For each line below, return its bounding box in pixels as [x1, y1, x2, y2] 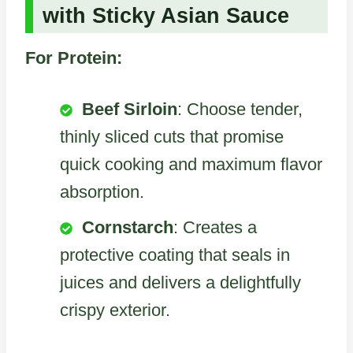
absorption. [60, 181, 144, 202]
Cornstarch [82, 217, 173, 237]
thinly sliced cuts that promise [60, 126, 284, 147]
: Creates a [173, 217, 257, 237]
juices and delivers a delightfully [60, 272, 301, 292]
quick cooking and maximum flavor [60, 154, 322, 174]
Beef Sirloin [82, 98, 177, 119]
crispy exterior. [60, 299, 170, 320]
